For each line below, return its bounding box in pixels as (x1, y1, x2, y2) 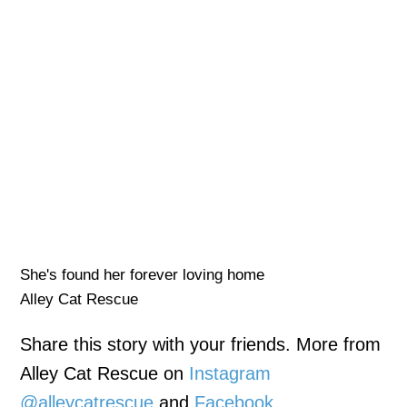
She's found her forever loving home (20, 266, 265, 284)
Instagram (189, 363, 272, 384)
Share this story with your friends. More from (20, 334, 382, 355)
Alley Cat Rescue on (20, 363, 190, 384)
